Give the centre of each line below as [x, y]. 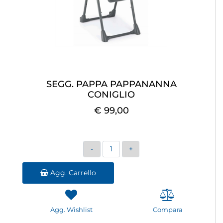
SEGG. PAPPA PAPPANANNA [111, 84]
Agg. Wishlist [71, 210]
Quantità [120, 146]
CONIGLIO [111, 95]
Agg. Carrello [72, 173]
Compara [167, 210]
